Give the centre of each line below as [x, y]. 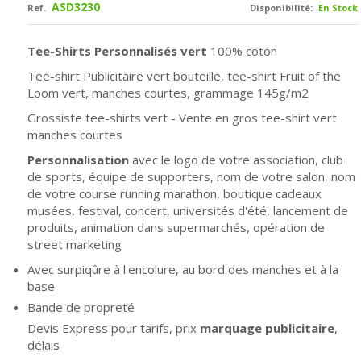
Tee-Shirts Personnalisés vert [119, 50]
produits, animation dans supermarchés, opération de [176, 227]
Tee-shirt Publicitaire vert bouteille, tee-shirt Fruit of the [184, 75]
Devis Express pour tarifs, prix [112, 328]
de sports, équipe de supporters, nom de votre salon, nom [191, 176]
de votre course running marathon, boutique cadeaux [174, 193]
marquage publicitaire [266, 328]
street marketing [75, 244]
